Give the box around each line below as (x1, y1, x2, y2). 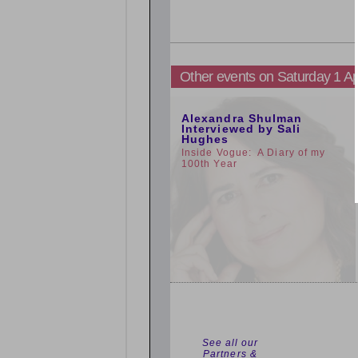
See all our (201, 337, 259, 348)
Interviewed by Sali (181, 122, 301, 135)
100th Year (181, 158, 237, 169)
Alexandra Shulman (181, 112, 303, 125)
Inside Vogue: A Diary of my (181, 147, 326, 158)
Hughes (181, 133, 229, 145)
